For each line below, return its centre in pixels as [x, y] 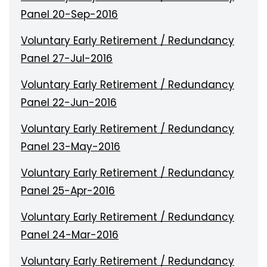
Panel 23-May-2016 [71, 147]
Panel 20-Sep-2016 [69, 14]
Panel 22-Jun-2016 [69, 103]
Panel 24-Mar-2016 [70, 235]
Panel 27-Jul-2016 [67, 58]
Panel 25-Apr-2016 [68, 191]
